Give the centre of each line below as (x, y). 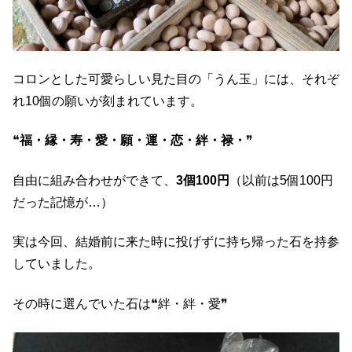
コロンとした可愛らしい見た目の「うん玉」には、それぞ (176, 79)
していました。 (57, 264)
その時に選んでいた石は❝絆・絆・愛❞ (120, 303)
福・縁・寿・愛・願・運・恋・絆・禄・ (133, 141)
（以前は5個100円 (281, 180)
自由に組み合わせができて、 (94, 180)
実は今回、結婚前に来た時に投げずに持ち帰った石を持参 (176, 242)
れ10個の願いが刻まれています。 (108, 101)
